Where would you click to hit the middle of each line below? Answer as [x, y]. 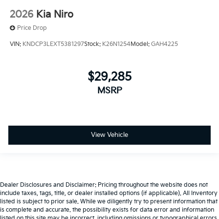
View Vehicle [109, 135]
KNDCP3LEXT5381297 [53, 44]
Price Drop [32, 28]
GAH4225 [164, 44]
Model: [141, 44]
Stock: [93, 44]
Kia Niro [55, 14]
